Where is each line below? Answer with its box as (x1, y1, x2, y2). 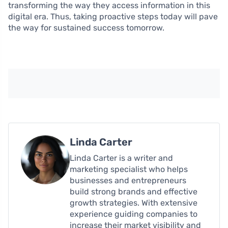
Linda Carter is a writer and (70, 153, 173, 163)
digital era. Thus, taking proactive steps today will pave (8, 12, 218, 21)
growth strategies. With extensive (70, 198, 197, 208)
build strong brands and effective (70, 187, 197, 196)
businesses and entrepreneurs (70, 176, 186, 185)
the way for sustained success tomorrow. (8, 23, 164, 33)
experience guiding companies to (70, 209, 197, 219)
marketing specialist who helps (70, 164, 188, 174)
